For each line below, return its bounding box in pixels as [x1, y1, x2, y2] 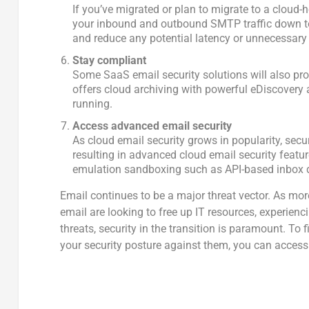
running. [72, 97, 113, 110]
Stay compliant [72, 53, 147, 67]
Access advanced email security [72, 119, 232, 133]
